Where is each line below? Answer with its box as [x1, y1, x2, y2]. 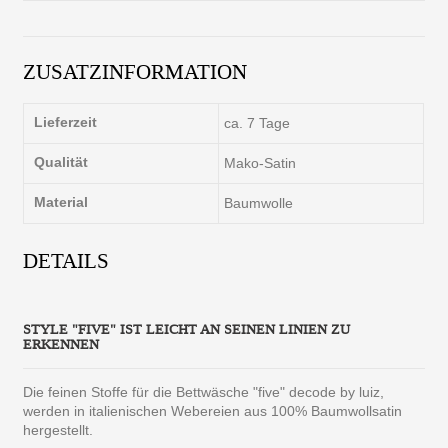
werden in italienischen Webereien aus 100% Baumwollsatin [23, 402, 403, 419]
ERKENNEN [23, 334, 100, 354]
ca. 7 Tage [224, 114, 291, 131]
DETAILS [23, 246, 110, 275]
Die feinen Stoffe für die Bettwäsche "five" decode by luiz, [23, 383, 385, 400]
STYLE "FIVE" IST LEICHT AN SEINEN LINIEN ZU [23, 319, 351, 339]
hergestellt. [23, 421, 94, 438]
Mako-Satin [224, 154, 297, 171]
